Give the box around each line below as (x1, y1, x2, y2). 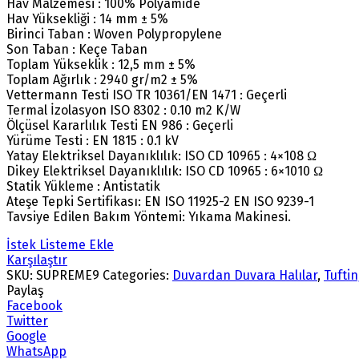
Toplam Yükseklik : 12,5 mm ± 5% (6, 56, 196, 72)
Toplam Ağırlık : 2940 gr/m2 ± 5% (6, 71, 198, 87)
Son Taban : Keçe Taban (6, 41, 147, 57)
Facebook (6, 297, 63, 313)
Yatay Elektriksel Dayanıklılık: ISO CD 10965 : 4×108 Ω (6, 147, 317, 163)
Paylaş (6, 282, 43, 298)
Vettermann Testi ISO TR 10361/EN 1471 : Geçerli (6, 87, 287, 103)
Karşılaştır (6, 252, 67, 268)
